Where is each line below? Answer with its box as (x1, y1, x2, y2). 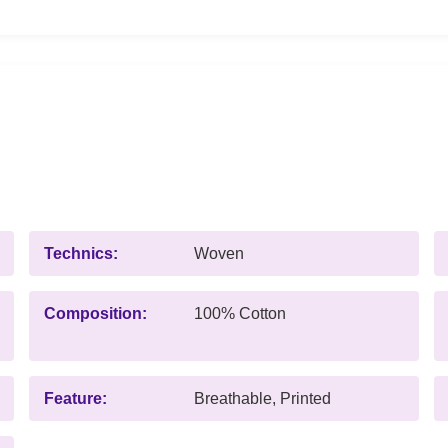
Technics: (44, 244, 118, 262)
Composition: (44, 304, 147, 322)
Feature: (44, 389, 107, 407)
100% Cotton (194, 304, 286, 322)
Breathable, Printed (194, 389, 331, 407)
